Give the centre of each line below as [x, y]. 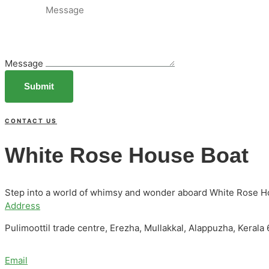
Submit [39, 86]
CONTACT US [31, 120]
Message [25, 63]
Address [23, 205]
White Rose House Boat [127, 155]
